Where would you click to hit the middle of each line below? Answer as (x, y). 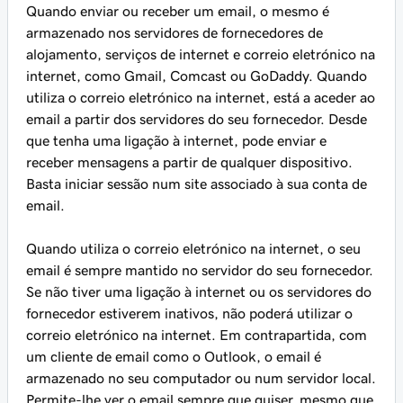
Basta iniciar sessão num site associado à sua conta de (197, 184)
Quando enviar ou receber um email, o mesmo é (178, 11)
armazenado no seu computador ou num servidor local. (201, 378)
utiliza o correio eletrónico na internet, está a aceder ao (201, 98)
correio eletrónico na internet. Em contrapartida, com (197, 335)
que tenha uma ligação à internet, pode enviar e (176, 141)
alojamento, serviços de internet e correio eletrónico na (201, 54)
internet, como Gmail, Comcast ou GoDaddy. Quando (197, 76)
